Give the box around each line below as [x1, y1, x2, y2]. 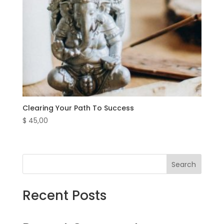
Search [171, 159, 196, 170]
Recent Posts [22, 186, 106, 205]
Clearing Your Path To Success [22, 103, 134, 113]
